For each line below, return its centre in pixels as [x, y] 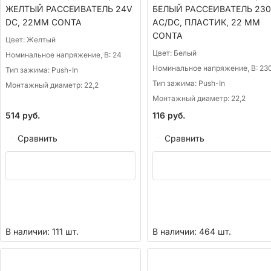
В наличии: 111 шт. [42, 232]
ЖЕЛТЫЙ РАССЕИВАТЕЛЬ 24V [69, 9]
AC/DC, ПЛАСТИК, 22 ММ [206, 22]
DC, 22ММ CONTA [44, 22]
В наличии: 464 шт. [191, 232]
